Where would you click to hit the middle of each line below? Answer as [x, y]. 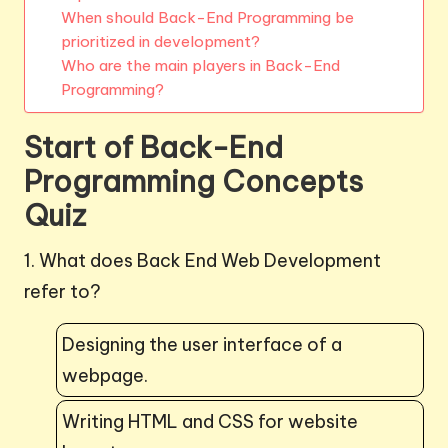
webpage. [105, 375]
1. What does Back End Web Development [202, 260]
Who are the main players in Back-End [200, 65]
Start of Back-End [153, 147]
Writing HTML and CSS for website [210, 421]
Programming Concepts [193, 181]
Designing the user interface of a [202, 344]
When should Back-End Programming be [207, 17]
